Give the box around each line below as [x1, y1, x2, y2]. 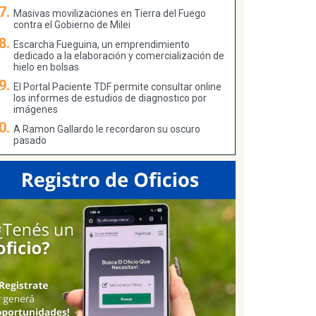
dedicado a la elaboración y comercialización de [13, 49, 224, 61]
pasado [13, 134, 47, 146]
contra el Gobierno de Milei [13, 18, 130, 30]
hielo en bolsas [13, 61, 79, 73]
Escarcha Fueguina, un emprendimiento [13, 38, 190, 50]
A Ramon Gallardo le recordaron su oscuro [13, 123, 200, 135]
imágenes [13, 103, 58, 115]
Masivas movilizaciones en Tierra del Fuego [13, 7, 206, 19]
